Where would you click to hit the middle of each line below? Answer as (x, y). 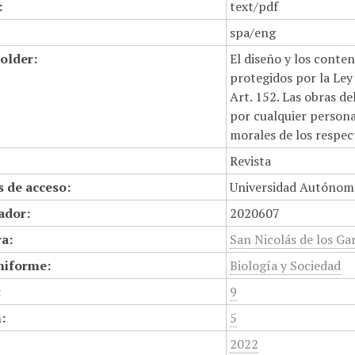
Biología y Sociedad (286, 265)
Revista (251, 161)
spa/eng (253, 32)
